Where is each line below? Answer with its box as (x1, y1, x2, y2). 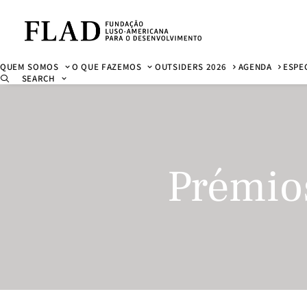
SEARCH (21, 73, 56, 84)
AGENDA (238, 61, 272, 73)
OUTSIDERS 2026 (155, 61, 228, 73)
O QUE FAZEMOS (72, 61, 142, 73)
